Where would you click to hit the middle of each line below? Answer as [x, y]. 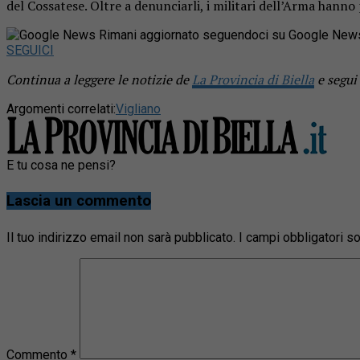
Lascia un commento [79, 201]
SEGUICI [30, 50]
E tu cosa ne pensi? [61, 165]
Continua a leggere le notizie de [99, 79]
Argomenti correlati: [61, 108]
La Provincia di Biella [253, 79]
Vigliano [138, 108]
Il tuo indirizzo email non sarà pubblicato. [121, 238]
